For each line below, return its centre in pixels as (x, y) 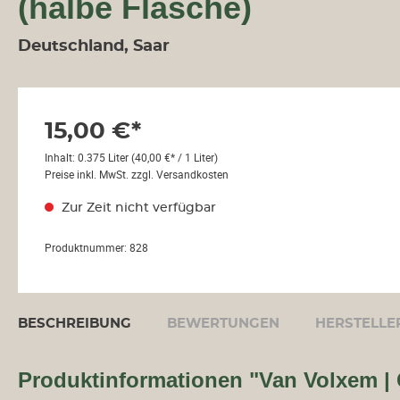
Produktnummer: (87, 247)
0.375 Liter (104, 157)
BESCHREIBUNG (75, 324)
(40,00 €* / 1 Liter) (175, 157)
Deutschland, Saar (94, 46)
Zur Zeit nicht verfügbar (137, 208)
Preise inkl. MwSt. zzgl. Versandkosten (137, 174)
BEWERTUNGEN (223, 324)
